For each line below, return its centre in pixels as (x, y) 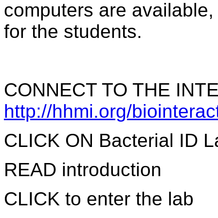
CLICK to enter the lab (99, 199)
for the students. (73, 31)
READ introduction (83, 169)
